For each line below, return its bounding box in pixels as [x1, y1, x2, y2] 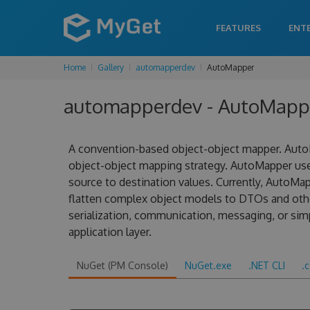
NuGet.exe [184, 259, 232, 271]
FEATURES [216, 22, 261, 33]
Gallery [98, 62, 124, 73]
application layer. [68, 225, 152, 239]
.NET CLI [248, 259, 285, 271]
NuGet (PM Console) [76, 259, 168, 271]
